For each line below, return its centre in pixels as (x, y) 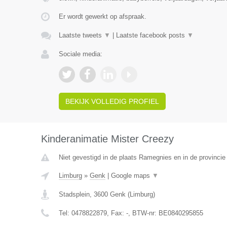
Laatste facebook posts (151, 35)
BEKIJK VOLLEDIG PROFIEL (112, 102)
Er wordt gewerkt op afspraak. (102, 17)
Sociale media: (80, 54)
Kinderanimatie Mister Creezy (107, 139)
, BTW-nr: (143, 213)
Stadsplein (74, 195)
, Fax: (116, 213)
